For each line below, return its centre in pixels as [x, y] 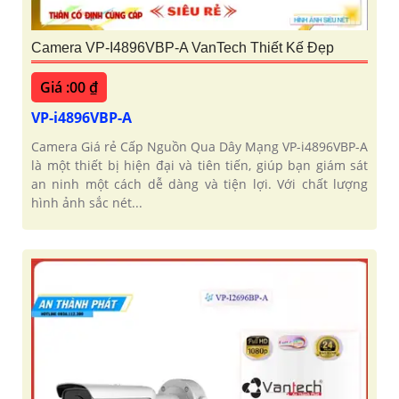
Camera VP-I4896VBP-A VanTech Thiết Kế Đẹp [183, 48]
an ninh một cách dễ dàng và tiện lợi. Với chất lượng [199, 184]
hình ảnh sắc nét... [87, 203]
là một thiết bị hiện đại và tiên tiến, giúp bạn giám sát [199, 166]
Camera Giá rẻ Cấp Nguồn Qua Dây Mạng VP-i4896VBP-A [199, 147]
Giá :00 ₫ [69, 88]
